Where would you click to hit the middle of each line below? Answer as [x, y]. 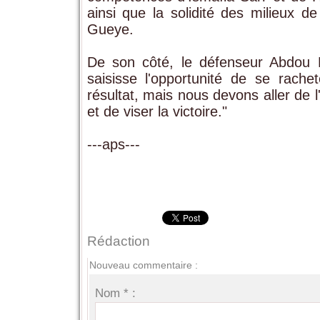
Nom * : [116, 294]
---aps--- [117, 145]
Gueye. [110, 30]
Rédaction [118, 241]
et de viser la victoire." [157, 112]
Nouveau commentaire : [143, 265]
